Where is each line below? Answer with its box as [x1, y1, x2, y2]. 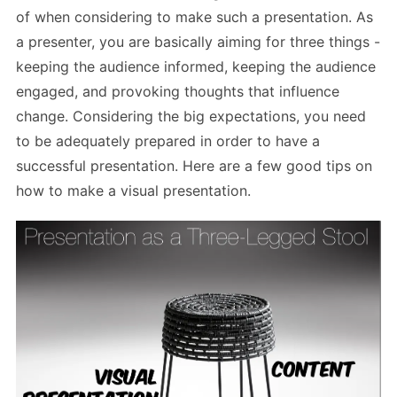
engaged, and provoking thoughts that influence [16, 82, 339, 100]
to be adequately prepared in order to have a [16, 131, 320, 150]
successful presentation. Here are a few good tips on [16, 156, 372, 175]
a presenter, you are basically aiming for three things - [16, 32, 380, 51]
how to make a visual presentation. [16, 181, 251, 199]
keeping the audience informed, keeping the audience [16, 57, 376, 75]
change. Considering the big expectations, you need [16, 106, 366, 125]
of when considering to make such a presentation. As [16, 7, 373, 26]
